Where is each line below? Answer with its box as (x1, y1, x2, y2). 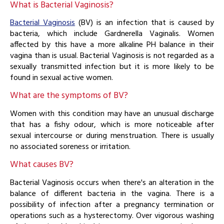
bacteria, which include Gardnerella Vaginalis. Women (10, 27, 214, 41)
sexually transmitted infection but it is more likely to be (10, 60, 214, 74)
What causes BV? (10, 157, 73, 172)
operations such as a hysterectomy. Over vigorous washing (10, 209, 214, 222)
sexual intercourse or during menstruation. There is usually (10, 129, 214, 143)
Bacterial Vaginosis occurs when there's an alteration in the (10, 176, 214, 189)
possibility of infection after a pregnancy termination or (10, 198, 214, 211)
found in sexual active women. (10, 71, 113, 85)
